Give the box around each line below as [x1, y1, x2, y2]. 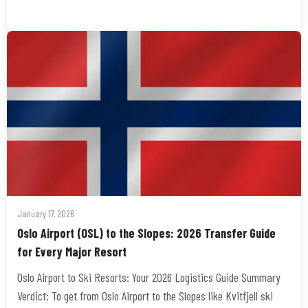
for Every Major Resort [17, 244, 126, 259]
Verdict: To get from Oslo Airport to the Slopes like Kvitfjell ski [17, 288, 273, 303]
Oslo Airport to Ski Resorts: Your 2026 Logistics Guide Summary [17, 269, 280, 285]
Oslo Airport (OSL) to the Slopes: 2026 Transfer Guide [17, 225, 276, 241]
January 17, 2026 [17, 208, 74, 219]
